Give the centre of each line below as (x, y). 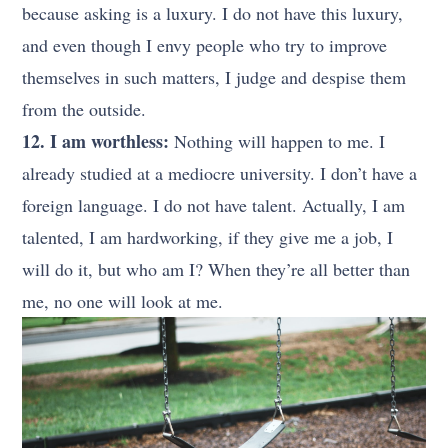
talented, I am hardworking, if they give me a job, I (208, 236)
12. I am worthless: (96, 140)
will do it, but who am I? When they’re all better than (216, 268)
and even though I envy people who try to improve (205, 44)
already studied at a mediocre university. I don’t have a (220, 172)
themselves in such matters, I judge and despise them (214, 76)
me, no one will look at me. (123, 300)
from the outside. (84, 108)
